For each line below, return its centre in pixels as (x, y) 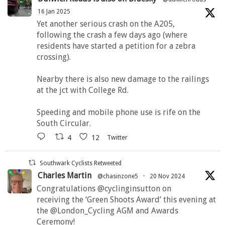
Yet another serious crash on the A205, (106, 24)
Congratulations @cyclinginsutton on (104, 189)
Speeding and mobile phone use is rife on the (119, 113)
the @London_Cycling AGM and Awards (107, 211)
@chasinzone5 (118, 177)
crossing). (54, 57)
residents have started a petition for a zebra (116, 46)
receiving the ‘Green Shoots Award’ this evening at (126, 200)
